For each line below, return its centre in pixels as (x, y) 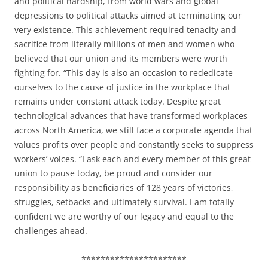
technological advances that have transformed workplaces (131, 115)
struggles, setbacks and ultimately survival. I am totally (124, 202)
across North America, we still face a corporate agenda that (133, 130)
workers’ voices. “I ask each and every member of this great (133, 159)
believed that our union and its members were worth (121, 58)
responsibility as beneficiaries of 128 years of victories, (124, 187)
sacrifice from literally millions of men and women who (124, 44)
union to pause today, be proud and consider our (113, 173)
